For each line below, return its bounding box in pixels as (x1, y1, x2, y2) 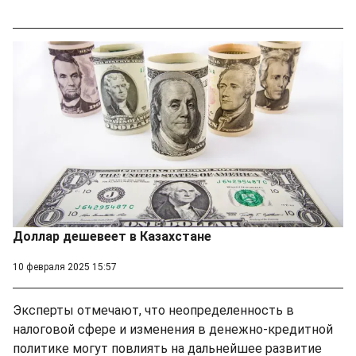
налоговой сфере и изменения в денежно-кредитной (13, 321, 333, 337)
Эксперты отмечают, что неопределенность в (13, 302, 294, 318)
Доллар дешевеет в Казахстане (13, 228, 211, 244)
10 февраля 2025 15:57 (13, 261, 117, 273)
